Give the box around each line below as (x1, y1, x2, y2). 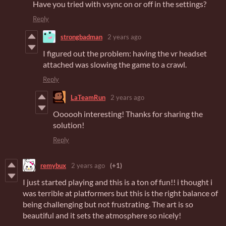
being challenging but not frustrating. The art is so (23, 199, 193, 209)
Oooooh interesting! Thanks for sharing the (53, 109, 203, 119)
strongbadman (61, 32, 102, 41)
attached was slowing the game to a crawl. (43, 60, 187, 70)
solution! (53, 120, 84, 130)
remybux (40, 161, 66, 169)
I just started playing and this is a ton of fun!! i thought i (23, 177, 212, 187)
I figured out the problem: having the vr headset (43, 48, 207, 59)
